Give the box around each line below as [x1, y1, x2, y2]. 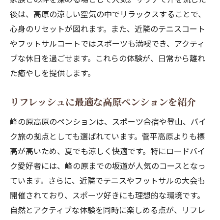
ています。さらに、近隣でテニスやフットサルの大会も [10, 174, 205, 186]
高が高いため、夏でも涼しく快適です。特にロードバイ [10, 145, 205, 157]
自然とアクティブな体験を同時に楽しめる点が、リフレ [10, 204, 205, 216]
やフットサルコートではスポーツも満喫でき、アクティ [10, 37, 205, 49]
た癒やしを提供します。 [10, 67, 95, 79]
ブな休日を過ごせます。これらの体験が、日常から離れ [10, 52, 205, 64]
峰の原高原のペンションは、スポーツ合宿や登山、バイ [10, 115, 206, 127]
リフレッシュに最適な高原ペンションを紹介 [10, 95, 196, 109]
